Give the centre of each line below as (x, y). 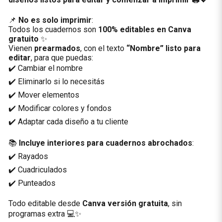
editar (19, 58)
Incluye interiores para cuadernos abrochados (105, 143)
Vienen (21, 49)
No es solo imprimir (55, 20)
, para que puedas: (62, 58)
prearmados (57, 49)
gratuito (23, 39)
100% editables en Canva (144, 30)
